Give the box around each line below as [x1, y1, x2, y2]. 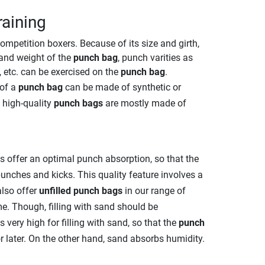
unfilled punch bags [38, 185, 122, 197]
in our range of [122, 185, 186, 197]
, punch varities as [117, 52, 193, 64]
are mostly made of [102, 98, 186, 109]
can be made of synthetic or [62, 82, 181, 93]
